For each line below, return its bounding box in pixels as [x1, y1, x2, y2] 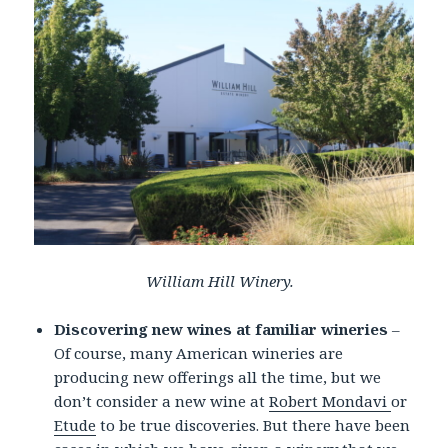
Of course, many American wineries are [54, 342, 344, 363]
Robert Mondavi [269, 390, 392, 411]
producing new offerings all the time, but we [54, 366, 382, 387]
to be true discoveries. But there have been [96, 414, 411, 435]
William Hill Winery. [146, 270, 302, 291]
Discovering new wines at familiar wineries [54, 318, 393, 339]
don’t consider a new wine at [54, 390, 270, 411]
